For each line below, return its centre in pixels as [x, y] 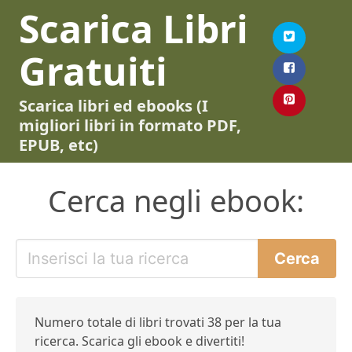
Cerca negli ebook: [176, 200]
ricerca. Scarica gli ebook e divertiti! [139, 341]
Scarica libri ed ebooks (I [114, 106]
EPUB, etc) [59, 145]
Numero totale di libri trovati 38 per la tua [158, 322]
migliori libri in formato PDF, [130, 125]
